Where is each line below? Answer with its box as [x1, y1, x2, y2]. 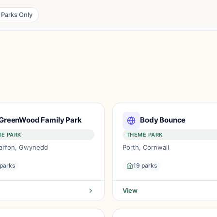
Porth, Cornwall [123, 143, 169, 151]
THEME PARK [126, 131, 163, 138]
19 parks [133, 162, 157, 169]
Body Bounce [140, 115, 186, 124]
